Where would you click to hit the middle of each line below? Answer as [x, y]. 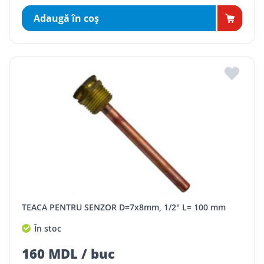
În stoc [47, 228]
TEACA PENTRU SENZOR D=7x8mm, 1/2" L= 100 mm [126, 207]
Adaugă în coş [66, 19]
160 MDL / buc [68, 254]
